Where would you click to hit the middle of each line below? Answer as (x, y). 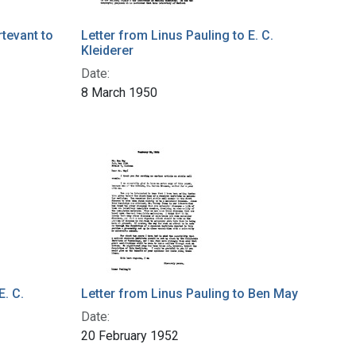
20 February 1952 (130, 336)
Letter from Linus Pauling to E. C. (177, 36)
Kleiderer (107, 51)
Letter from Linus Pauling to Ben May (190, 294)
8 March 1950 (119, 93)
